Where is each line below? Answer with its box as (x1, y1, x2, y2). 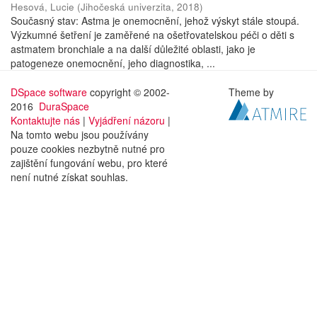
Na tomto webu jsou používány (11, 127, 149, 142)
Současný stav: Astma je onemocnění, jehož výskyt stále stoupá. (11, 13, 299, 28)
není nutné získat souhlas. (11, 170, 128, 184)
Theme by (229, 85, 277, 99)
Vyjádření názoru (88, 113, 165, 127)
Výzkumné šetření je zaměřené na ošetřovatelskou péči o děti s (11, 28, 294, 42)
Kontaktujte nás (11, 113, 80, 127)
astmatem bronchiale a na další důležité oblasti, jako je (11, 42, 255, 56)
